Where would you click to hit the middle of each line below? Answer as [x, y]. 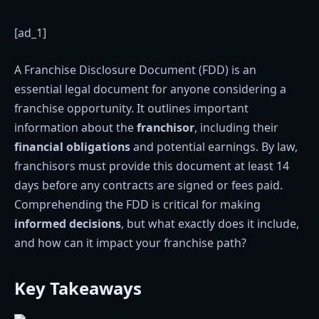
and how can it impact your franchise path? [130, 242]
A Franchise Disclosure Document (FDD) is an [135, 69]
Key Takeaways [78, 288]
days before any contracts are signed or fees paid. [148, 185]
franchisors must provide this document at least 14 [152, 166]
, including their [236, 127]
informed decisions [68, 223]
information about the [75, 127]
